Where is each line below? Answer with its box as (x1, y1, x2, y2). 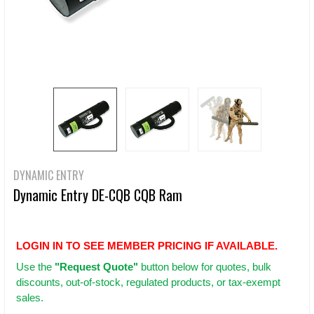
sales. (16, 292, 43, 304)
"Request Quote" (55, 261, 138, 273)
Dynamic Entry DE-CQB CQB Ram (13, 184, 182, 205)
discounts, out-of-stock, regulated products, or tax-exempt (16, 276, 280, 289)
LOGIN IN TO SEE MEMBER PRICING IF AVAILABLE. (16, 240, 278, 252)
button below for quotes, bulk (138, 261, 271, 273)
